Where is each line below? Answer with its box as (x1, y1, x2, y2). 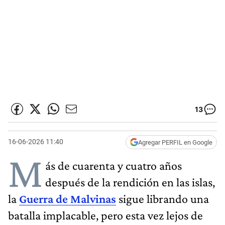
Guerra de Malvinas (19, 191, 116, 205)
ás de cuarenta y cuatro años (45, 158, 182, 172)
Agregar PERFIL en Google (138, 138, 212, 146)
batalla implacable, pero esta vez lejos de (8, 208, 203, 222)
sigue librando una (116, 191, 209, 205)
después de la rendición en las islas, (45, 175, 215, 189)
